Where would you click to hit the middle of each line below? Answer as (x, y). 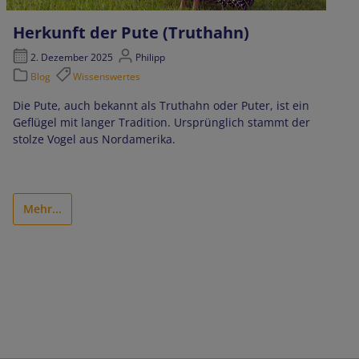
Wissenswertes (107, 77)
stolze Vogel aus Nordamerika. (94, 139)
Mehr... (42, 209)
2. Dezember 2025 (71, 58)
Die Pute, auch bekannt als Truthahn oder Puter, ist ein (161, 106)
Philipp (149, 58)
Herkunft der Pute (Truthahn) (131, 32)
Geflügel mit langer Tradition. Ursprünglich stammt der (161, 123)
